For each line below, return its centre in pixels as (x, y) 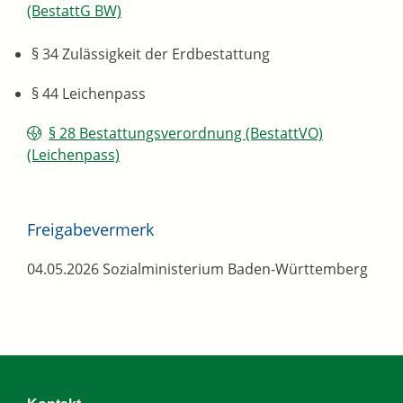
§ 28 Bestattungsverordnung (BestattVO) (186, 134)
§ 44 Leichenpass (89, 94)
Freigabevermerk (90, 230)
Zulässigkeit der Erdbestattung (164, 54)
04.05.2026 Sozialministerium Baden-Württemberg (197, 269)
